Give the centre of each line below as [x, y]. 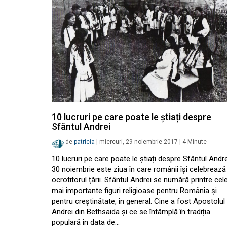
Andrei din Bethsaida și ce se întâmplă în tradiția [131, 212]
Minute [197, 142]
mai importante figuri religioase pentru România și [134, 191]
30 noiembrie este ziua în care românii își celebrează [139, 169]
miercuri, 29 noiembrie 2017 [139, 142]
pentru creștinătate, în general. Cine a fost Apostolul [138, 201]
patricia [84, 142]
